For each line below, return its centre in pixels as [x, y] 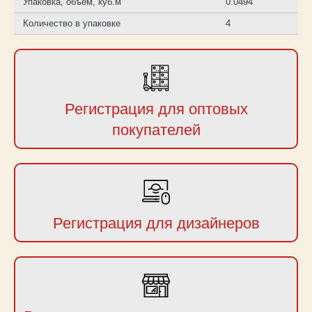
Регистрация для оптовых [156, 109]
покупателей [156, 130]
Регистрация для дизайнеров [156, 224]
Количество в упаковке [72, 24]
